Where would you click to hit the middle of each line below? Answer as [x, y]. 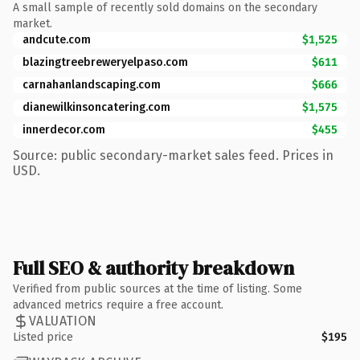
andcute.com [57, 39]
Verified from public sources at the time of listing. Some [157, 288]
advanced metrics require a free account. [118, 305]
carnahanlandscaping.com [92, 84]
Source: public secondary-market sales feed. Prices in [173, 155]
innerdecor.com [64, 129]
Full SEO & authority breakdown [153, 268]
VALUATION [63, 321]
